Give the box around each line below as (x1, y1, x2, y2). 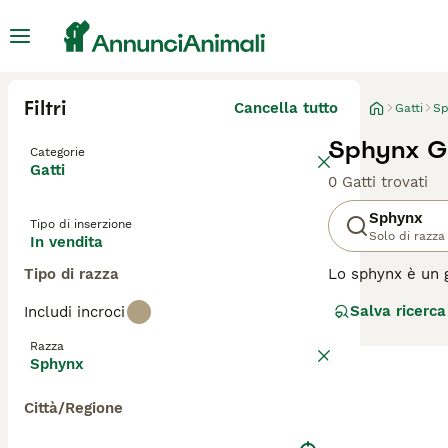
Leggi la (328, 345, 389, 363)
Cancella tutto (234, 99, 338, 117)
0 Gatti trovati (328, 173, 428, 191)
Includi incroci (24, 303, 125, 321)
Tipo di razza (24, 265, 119, 283)
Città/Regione (24, 399, 123, 417)
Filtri (24, 95, 67, 121)
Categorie (30, 145, 85, 159)
